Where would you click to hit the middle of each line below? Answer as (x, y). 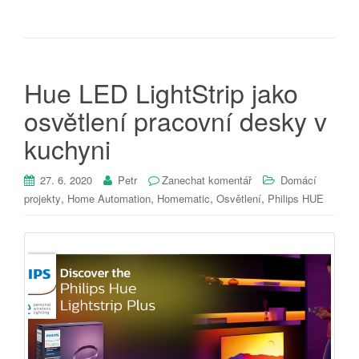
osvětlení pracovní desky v (175, 120)
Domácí (298, 179)
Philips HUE (296, 198)
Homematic (184, 198)
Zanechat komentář (207, 179)
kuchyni (67, 148)
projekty (42, 198)
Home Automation (109, 198)
